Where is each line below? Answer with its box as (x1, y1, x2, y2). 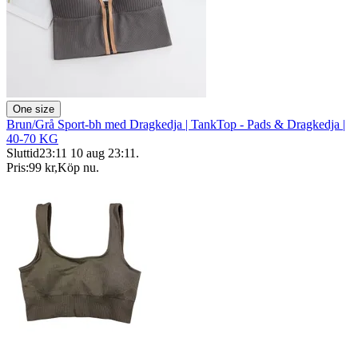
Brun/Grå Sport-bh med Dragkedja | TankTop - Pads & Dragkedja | (6, 117, 345, 131)
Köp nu (58, 161, 96, 174)
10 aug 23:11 (70, 146, 136, 160)
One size (13, 103, 54, 115)
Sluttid (6, 146, 39, 160)
